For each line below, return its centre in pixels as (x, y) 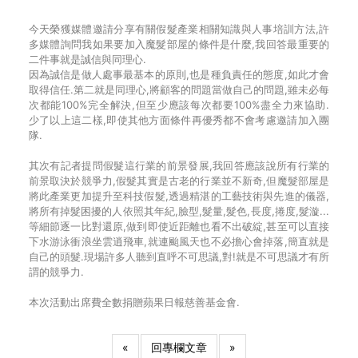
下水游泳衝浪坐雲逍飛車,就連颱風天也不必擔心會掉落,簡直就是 (179, 241)
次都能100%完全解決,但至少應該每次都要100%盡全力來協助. (179, 105)
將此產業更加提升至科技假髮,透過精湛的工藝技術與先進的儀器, (179, 196)
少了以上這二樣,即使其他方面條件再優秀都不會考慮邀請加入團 (179, 120)
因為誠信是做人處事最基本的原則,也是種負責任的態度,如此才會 (179, 74)
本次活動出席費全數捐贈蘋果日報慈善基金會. (134, 302)
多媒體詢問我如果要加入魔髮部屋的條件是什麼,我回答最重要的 (179, 44)
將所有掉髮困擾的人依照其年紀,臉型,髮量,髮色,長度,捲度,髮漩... (179, 211)
